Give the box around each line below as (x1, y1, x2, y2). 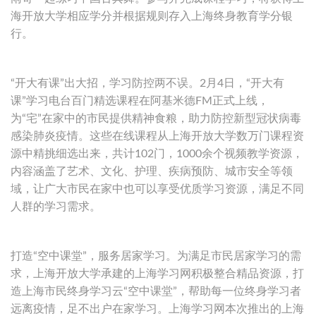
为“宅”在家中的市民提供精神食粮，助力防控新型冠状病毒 (11, 112, 301, 124)
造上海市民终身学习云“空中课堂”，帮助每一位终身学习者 (11, 285, 301, 297)
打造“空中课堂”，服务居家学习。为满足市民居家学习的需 (11, 250, 301, 262)
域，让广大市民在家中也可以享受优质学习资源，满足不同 (11, 183, 304, 195)
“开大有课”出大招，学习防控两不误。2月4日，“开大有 (11, 77, 284, 89)
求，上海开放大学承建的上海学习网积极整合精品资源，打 (11, 267, 304, 279)
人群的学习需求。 (11, 200, 101, 212)
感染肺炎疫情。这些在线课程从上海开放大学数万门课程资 (11, 130, 304, 142)
